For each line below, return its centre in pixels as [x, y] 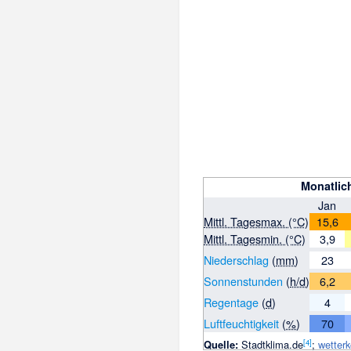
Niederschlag [237, 260]
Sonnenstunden [244, 281]
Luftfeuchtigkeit [242, 324]
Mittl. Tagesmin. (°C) [255, 239]
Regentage [232, 302]
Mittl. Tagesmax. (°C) [257, 222]
